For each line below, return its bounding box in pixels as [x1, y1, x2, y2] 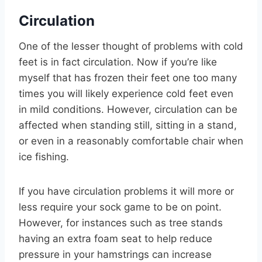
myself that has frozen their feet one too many [19, 72, 237, 84]
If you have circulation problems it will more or [19, 185, 234, 198]
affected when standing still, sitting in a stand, [19, 119, 237, 132]
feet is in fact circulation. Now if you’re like [19, 56, 217, 68]
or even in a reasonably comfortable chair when [19, 135, 243, 147]
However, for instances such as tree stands [19, 217, 223, 229]
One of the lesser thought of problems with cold [19, 40, 243, 53]
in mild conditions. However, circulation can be [19, 104, 237, 116]
